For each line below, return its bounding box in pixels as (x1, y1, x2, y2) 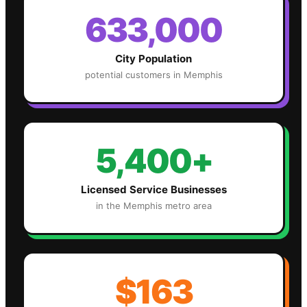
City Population (115, 52, 192, 66)
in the (95, 200, 123, 212)
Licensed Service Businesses (80, 183, 227, 197)
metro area (162, 200, 212, 212)
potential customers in (84, 69, 184, 81)
